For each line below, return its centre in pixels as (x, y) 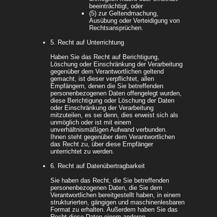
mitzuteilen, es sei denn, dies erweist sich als (114, 115)
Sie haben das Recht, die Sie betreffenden (110, 181)
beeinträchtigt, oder (116, 6)
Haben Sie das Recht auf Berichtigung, (105, 57)
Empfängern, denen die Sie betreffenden (107, 86)
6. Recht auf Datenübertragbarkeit (98, 166)
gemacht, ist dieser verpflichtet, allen (102, 79)
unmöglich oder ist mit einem (91, 123)
